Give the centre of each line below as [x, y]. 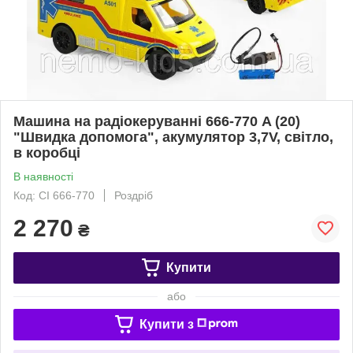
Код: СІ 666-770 [54, 195]
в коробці [47, 152]
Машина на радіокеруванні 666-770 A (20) [157, 121]
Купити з [166, 324]
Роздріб [134, 195]
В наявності [43, 176]
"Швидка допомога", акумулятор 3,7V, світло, [173, 137]
